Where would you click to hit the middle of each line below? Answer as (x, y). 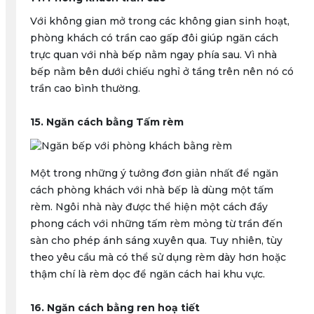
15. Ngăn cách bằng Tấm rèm (107, 122)
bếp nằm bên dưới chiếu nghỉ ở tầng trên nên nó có (162, 71)
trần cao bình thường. (85, 88)
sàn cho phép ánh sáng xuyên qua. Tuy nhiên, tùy (156, 240)
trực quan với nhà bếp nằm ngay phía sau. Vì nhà (153, 55)
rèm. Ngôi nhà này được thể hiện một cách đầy (149, 207)
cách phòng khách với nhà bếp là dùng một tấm (151, 190)
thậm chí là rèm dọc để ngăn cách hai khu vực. (147, 274)
